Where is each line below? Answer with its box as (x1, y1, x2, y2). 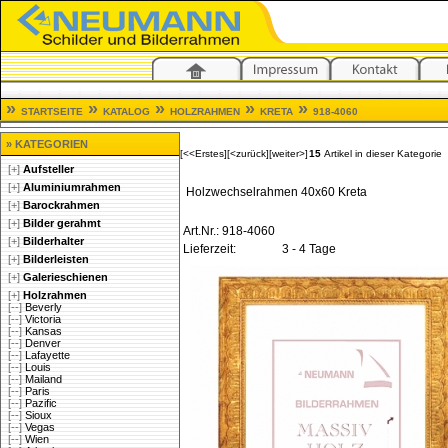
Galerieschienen (23, 271, 108, 283)
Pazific (25, 397, 57, 409)
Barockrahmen (23, 199, 100, 211)
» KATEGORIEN (3, 138, 88, 150)
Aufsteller (23, 163, 74, 175)
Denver (25, 337, 61, 349)
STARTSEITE (21, 106, 83, 117)
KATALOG (103, 106, 150, 117)
